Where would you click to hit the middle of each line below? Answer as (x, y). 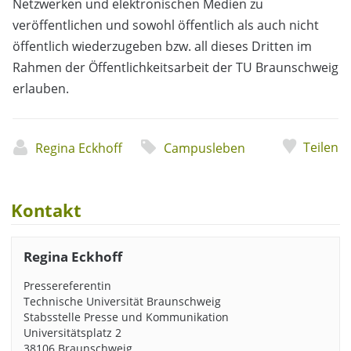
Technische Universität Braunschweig (122, 301)
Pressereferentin (67, 285)
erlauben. (41, 89)
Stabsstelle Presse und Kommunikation (126, 317)
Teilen (321, 148)
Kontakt (47, 210)
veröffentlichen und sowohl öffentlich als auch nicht (166, 25)
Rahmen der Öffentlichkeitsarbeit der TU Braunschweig (175, 68)
